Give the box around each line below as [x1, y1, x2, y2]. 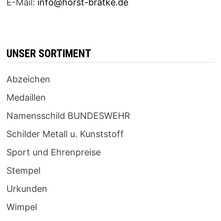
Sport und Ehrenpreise [6, 147, 101, 158]
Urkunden [6, 184, 47, 194]
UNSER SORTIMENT [6, 47, 91, 60]
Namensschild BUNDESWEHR [6, 110, 130, 121]
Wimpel [6, 202, 37, 213]
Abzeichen [6, 74, 50, 85]
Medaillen [6, 92, 46, 103]
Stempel [6, 165, 40, 176]
